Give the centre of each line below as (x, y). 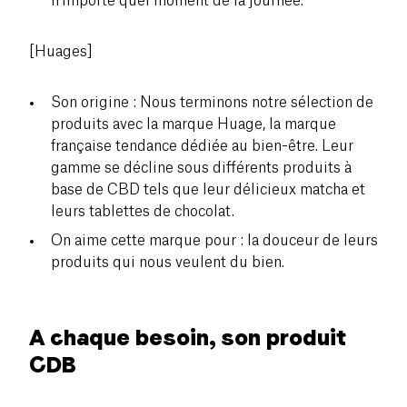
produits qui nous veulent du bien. (168, 262)
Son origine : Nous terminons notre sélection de (212, 102)
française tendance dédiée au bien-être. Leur (202, 146)
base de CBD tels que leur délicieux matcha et (208, 189)
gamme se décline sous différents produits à (201, 168)
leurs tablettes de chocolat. (143, 211)
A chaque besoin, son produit (188, 337)
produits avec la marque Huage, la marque (194, 124)
